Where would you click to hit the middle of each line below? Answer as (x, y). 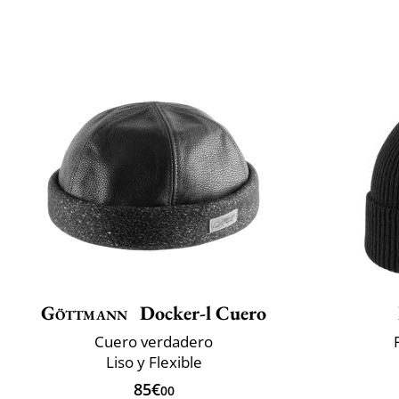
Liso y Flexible (154, 362)
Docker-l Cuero (201, 313)
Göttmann (84, 313)
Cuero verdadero (154, 341)
